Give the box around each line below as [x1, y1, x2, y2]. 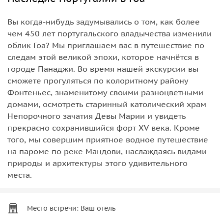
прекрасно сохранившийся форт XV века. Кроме [7, 122, 200, 133]
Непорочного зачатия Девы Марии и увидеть [7, 110, 186, 121]
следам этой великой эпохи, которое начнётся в [7, 52, 199, 62]
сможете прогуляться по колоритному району [7, 75, 188, 85]
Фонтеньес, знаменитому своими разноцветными [7, 87, 203, 97]
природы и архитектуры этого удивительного [7, 158, 188, 168]
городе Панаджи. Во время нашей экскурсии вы [7, 63, 198, 74]
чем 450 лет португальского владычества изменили [7, 28, 212, 38]
